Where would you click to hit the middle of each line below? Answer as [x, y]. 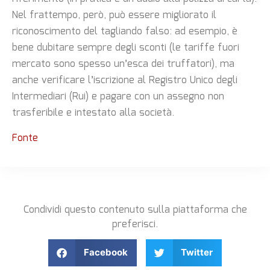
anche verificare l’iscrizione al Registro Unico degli [125, 81]
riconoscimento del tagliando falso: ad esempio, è [125, 32]
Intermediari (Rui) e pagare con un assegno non [118, 97]
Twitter [197, 253]
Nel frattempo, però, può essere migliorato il [114, 16]
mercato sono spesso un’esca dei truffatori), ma [123, 64]
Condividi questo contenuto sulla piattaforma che [135, 210]
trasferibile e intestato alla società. [93, 113]
